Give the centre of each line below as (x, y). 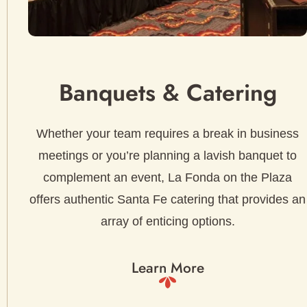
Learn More (168, 268)
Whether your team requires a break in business (168, 133)
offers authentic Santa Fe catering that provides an (168, 199)
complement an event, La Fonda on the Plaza (168, 177)
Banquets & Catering (168, 93)
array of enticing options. (168, 221)
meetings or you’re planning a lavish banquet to (168, 155)
